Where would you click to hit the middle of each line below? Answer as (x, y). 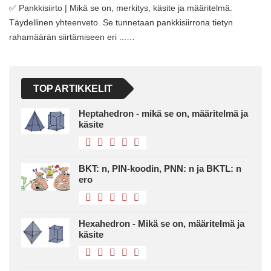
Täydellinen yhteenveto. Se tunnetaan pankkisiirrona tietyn (121, 23)
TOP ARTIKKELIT (73, 89)
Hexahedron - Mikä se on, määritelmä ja (162, 224)
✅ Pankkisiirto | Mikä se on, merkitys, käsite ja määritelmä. (121, 8)
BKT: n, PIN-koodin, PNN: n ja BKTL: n (160, 169)
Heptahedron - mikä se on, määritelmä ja (163, 114)
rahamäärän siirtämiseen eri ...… (72, 37)
